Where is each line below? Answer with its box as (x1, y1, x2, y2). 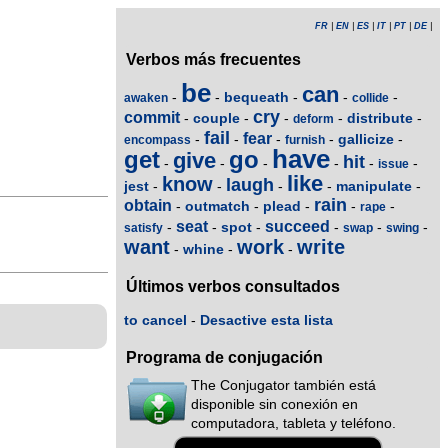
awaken (124, 90, 168, 105)
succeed (265, 217, 330, 235)
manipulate (336, 177, 412, 194)
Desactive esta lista (200, 312, 333, 328)
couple (193, 109, 240, 126)
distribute (347, 109, 413, 126)
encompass (124, 132, 191, 147)
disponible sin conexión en (191, 397, 358, 413)
